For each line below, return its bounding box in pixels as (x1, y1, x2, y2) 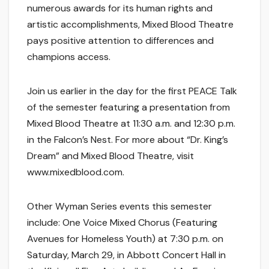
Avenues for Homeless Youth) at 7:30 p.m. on (27, 232, 223, 246)
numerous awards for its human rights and (27, 2, 213, 15)
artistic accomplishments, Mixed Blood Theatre (27, 18, 234, 31)
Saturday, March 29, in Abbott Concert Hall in (27, 249, 226, 262)
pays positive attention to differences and (27, 34, 214, 47)
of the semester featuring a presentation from (27, 101, 230, 114)
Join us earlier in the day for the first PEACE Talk (27, 85, 237, 98)
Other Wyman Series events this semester (27, 200, 212, 213)
